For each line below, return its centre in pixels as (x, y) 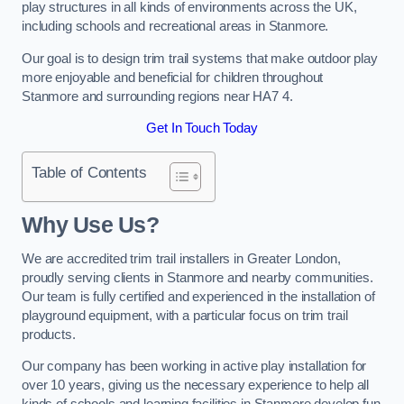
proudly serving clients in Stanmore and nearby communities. (197, 277)
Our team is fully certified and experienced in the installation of (198, 296)
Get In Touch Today (202, 129)
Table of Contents (89, 172)
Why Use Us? (90, 225)
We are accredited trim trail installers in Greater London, (181, 258)
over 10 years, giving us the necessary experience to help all (196, 386)
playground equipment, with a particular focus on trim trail (185, 315)
